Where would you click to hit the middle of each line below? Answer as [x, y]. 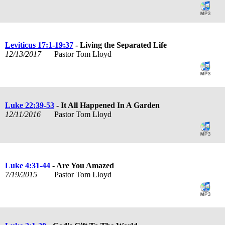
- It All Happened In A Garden [107, 105]
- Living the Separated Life [120, 45]
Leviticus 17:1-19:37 [39, 45]
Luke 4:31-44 [28, 165]
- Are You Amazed [82, 165]
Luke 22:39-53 [30, 105]
